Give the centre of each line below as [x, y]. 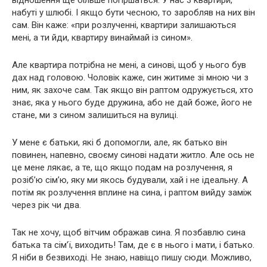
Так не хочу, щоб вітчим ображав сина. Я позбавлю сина [129, 233]
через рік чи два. [46, 205]
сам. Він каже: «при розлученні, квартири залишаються [124, 25]
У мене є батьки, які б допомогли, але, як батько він [119, 143]
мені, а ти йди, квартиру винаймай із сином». [102, 38]
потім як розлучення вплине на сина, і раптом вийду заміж [132, 193]
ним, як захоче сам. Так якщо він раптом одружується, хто [133, 90]
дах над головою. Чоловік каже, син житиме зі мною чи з [130, 78]
